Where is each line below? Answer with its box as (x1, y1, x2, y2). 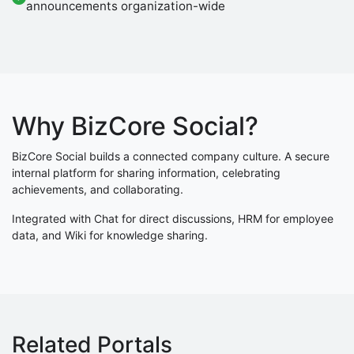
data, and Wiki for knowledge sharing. (12, 228, 208, 242)
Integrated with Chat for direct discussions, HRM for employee (12, 212, 333, 225)
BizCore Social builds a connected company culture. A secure (12, 149, 330, 163)
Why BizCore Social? (12, 111, 258, 141)
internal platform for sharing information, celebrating (12, 166, 281, 179)
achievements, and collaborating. (12, 183, 183, 196)
